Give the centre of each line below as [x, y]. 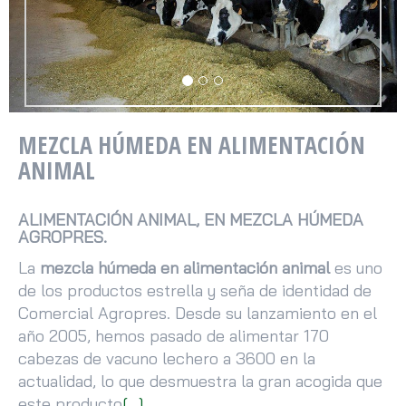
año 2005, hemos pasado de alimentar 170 [174, 336]
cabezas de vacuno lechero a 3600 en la [167, 359]
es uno [356, 268]
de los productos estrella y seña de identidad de [195, 291]
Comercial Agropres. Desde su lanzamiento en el [198, 314]
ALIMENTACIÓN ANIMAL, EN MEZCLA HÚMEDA [191, 219]
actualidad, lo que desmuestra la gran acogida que [200, 382]
